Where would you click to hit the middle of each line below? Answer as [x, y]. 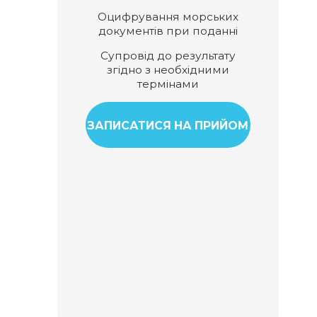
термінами [168, 83]
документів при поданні [168, 30]
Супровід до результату [168, 55]
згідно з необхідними [168, 69]
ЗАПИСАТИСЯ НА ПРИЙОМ [168, 126]
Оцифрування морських [168, 16]
